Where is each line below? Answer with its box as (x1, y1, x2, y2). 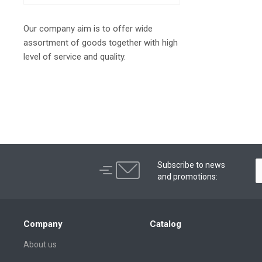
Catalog (150, 218, 181, 229)
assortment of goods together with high (23, 37, 178, 48)
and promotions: (157, 171, 218, 181)
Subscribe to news (157, 160, 225, 170)
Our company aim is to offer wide (23, 23, 153, 34)
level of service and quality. (23, 51, 126, 62)
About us (23, 239, 57, 249)
